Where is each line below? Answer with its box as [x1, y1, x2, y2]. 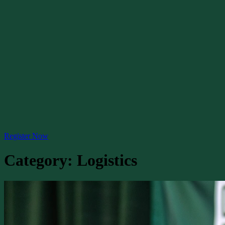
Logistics [77, 151, 137, 170]
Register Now [4, 132, 48, 140]
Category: [4, 151, 77, 170]
